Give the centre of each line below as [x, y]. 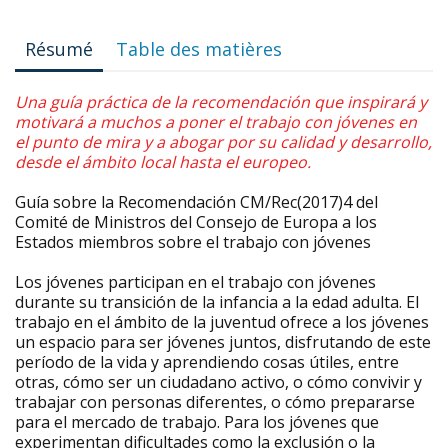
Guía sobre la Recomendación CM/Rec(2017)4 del [196, 202]
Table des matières [199, 49]
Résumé [59, 49]
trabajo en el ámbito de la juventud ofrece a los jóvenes [222, 322]
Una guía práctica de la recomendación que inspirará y [221, 102]
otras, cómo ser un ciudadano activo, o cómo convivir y [218, 382]
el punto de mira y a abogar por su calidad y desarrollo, [223, 142]
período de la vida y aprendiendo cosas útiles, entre [207, 362]
